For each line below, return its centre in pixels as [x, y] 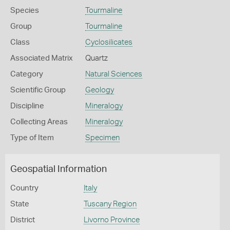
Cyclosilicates [109, 42]
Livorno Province [111, 220]
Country [24, 188]
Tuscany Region [110, 204]
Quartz [96, 58]
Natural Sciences [113, 74]
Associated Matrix [42, 58]
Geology [99, 90]
